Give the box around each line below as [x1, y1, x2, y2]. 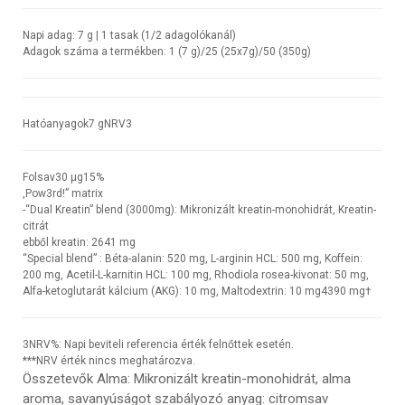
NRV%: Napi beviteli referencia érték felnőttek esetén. [29, 337, 294, 351]
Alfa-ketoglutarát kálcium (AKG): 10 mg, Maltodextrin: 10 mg [23, 284, 321, 297]
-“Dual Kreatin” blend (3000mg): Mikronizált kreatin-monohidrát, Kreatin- [23, 202, 376, 216]
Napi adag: [23, 28, 78, 42]
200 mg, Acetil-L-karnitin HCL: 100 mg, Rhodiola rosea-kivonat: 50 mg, [23, 268, 369, 281]
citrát [23, 219, 49, 232]
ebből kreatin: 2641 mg [23, 235, 136, 249]
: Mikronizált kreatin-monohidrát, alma [127, 370, 351, 387]
